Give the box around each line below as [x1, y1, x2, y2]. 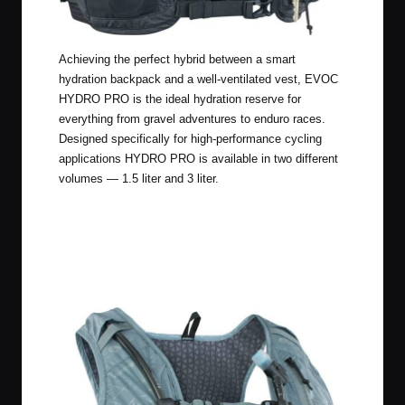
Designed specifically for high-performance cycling [59, 131, 322, 146]
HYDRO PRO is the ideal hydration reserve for [59, 91, 301, 106]
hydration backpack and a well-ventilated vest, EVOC [59, 71, 338, 86]
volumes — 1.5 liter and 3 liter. [59, 171, 219, 185]
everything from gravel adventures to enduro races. [59, 111, 325, 126]
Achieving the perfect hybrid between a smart [59, 52, 296, 66]
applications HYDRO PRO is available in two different [59, 151, 338, 165]
